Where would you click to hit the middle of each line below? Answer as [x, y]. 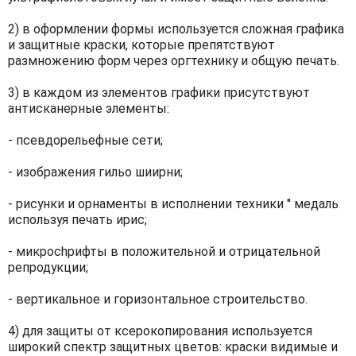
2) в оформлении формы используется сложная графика [176, 29]
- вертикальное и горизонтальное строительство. [158, 299]
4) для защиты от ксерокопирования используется [160, 331]
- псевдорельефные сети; [85, 140]
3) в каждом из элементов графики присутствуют [159, 92]
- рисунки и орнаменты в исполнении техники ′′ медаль [173, 203]
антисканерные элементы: [89, 108]
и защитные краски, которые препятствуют [141, 44]
